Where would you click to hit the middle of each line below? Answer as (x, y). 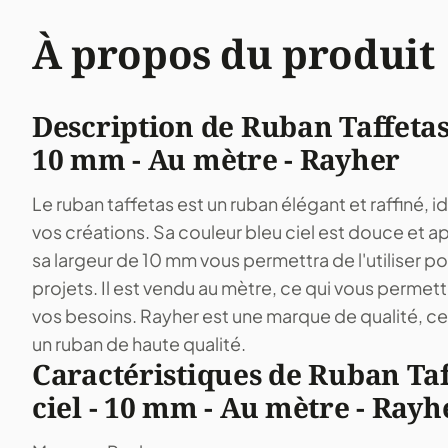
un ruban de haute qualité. (139, 344)
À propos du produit (233, 54)
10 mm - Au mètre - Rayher (216, 159)
